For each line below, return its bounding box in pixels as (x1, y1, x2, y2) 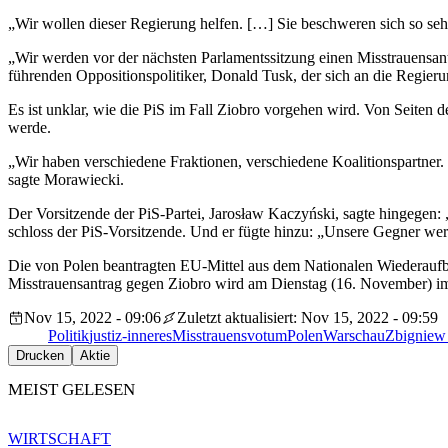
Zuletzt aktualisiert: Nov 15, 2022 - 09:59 (177, 309, 438, 327)
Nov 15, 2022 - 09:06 (24, 309, 161, 327)
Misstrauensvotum (172, 327, 287, 345)
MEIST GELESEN (8, 380, 135, 400)
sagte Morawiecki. (8, 171, 124, 189)
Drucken (16, 348, 64, 364)
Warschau (323, 327, 385, 345)
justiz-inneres (89, 327, 172, 345)
